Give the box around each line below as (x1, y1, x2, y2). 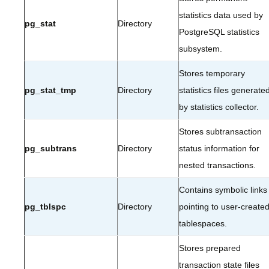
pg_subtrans (25, 144, 77, 153)
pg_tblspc (25, 202, 66, 211)
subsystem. (179, 44, 222, 53)
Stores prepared (179, 243, 241, 253)
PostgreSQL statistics (179, 27, 259, 37)
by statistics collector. (179, 102, 259, 112)
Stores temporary (179, 68, 245, 78)
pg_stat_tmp (25, 85, 76, 95)
